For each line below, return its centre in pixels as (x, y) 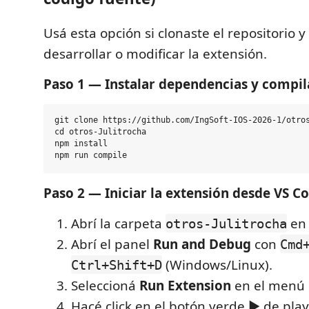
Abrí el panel (112, 244)
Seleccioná (105, 285)
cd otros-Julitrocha (100, 132)
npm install (81, 144)
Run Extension (185, 285)
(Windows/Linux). (217, 265)
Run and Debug (202, 244)
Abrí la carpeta (118, 223)
